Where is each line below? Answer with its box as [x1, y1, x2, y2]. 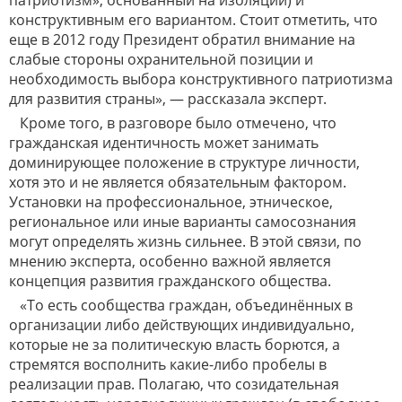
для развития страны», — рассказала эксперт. [9, 89, 327, 109]
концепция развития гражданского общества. [9, 271, 331, 292]
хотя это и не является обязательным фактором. [9, 172, 346, 193]
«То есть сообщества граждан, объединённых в [20, 295, 353, 316]
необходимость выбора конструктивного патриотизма [9, 69, 393, 90]
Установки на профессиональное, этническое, [9, 192, 333, 213]
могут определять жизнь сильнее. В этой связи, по [9, 232, 362, 252]
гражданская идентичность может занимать [9, 133, 319, 153]
